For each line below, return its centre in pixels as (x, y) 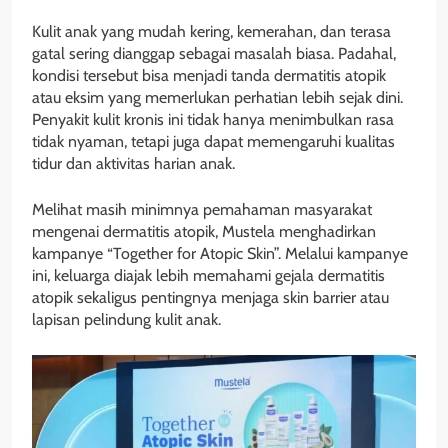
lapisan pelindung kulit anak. (126, 320)
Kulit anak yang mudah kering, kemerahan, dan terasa (211, 32)
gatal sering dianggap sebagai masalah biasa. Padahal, (214, 54)
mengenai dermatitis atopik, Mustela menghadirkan (204, 232)
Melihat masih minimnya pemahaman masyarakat (202, 210)
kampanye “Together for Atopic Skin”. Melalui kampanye (220, 254)
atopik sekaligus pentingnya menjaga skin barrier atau (210, 298)
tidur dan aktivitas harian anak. (133, 164)
